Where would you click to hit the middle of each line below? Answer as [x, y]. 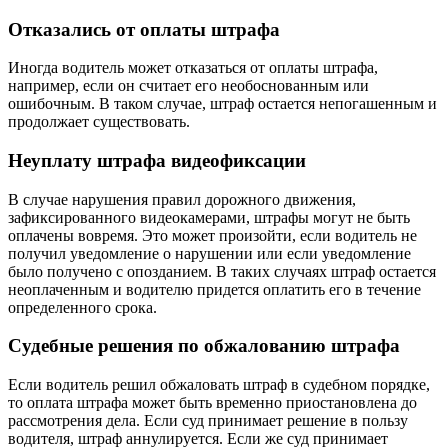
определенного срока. [82, 307]
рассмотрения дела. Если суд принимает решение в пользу [208, 421]
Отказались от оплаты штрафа [144, 29]
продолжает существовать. [99, 122]
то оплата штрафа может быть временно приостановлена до [212, 403]
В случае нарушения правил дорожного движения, [182, 199]
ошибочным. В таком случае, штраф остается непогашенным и [222, 104]
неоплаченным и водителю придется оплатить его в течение [214, 289]
